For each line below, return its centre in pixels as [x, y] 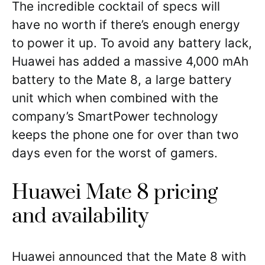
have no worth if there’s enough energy [126, 25]
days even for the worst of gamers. [115, 153]
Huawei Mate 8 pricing [115, 193]
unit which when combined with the [115, 98]
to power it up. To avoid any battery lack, [132, 43]
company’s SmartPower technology [115, 117]
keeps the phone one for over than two [125, 135]
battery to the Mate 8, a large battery [122, 80]
